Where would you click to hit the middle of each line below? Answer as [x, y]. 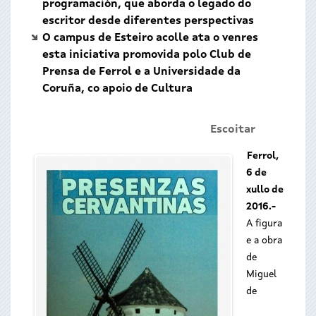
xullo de [265, 190]
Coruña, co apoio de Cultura [117, 89]
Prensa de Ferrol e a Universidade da [141, 72]
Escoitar [233, 130]
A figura [264, 224]
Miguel [261, 274]
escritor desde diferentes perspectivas [148, 21]
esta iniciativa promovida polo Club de [147, 55]
